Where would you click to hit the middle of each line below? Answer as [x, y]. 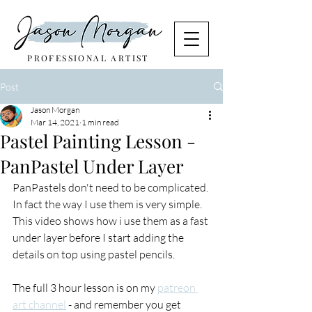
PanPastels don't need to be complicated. [111, 187]
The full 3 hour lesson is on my [85, 288]
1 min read [100, 122]
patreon [178, 288]
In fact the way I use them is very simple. [108, 204]
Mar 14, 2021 [55, 122]
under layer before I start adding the [99, 237]
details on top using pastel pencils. [94, 254]
